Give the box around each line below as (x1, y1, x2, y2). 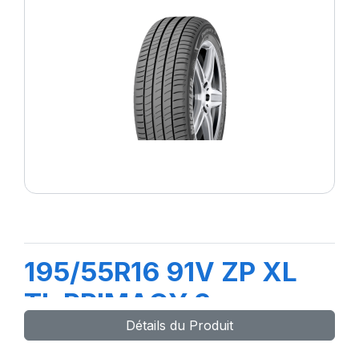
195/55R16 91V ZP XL (24, 256, 297, 288)
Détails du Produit (126, 317, 233, 334)
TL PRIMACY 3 (24, 287, 212, 320)
